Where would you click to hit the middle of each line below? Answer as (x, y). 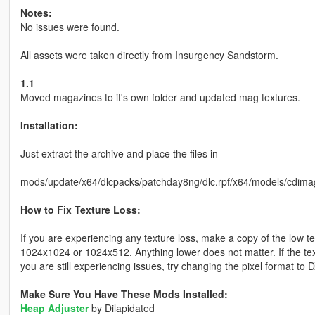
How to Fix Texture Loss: (80, 210)
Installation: (49, 126)
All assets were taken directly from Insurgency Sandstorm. (149, 55)
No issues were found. (70, 27)
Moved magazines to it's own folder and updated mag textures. (160, 97)
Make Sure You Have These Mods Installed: (124, 294)
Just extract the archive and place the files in (119, 154)
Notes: (36, 13)
